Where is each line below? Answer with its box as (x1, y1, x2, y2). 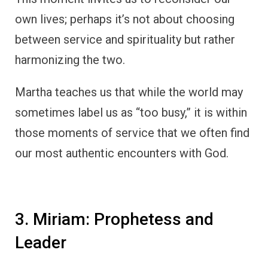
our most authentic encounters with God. (15, 145, 229, 160)
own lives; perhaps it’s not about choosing (15, 11, 234, 26)
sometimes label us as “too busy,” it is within (15, 105, 247, 120)
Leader (15, 232, 66, 252)
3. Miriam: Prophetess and (15, 209, 214, 229)
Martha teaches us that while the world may (15, 84, 243, 99)
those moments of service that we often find (15, 125, 249, 140)
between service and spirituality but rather (15, 32, 235, 47)
